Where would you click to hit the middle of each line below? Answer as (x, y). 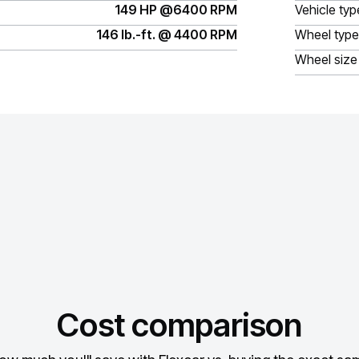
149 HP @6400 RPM (176, 10)
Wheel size (326, 59)
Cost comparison (179, 325)
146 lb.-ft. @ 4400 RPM (167, 34)
